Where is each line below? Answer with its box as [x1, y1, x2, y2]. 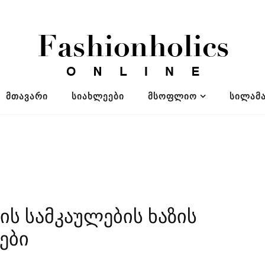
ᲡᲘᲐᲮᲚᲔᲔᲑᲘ [71, 91, 124, 101]
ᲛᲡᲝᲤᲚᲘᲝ [147, 91, 197, 101]
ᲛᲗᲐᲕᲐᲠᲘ [5, 91, 48, 101]
